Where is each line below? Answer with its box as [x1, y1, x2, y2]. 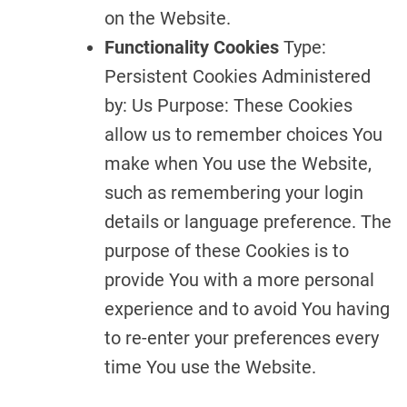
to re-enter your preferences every [104, 327, 379, 349]
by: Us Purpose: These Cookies [104, 94, 352, 116]
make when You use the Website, [104, 153, 372, 174]
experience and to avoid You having [104, 298, 390, 320]
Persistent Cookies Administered [104, 65, 371, 87]
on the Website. [104, 7, 231, 29]
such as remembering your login [104, 182, 363, 203]
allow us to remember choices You [104, 124, 382, 145]
